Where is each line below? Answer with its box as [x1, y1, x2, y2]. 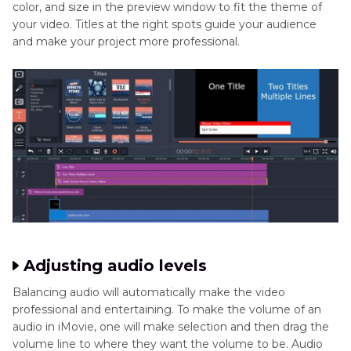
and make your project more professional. [13, 34, 240, 49]
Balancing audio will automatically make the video [13, 285, 285, 300]
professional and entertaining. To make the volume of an [13, 302, 321, 317]
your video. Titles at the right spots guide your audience [13, 17, 317, 32]
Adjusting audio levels [24, 256, 207, 276]
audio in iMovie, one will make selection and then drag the [13, 320, 329, 335]
